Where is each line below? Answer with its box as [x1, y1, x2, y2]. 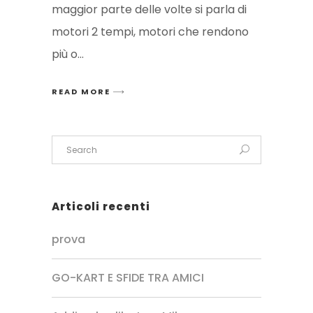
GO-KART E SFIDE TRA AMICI [52, 270, 204, 286]
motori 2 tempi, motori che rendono [52, 23, 249, 40]
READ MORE [52, 85, 110, 97]
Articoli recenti [52, 199, 150, 214]
